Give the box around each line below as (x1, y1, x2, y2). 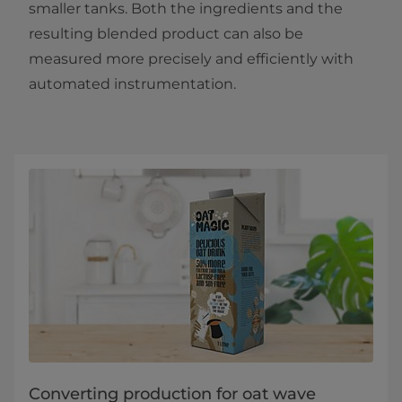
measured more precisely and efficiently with (29, 50, 354, 67)
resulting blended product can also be (29, 25, 303, 42)
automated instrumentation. (29, 75, 240, 92)
